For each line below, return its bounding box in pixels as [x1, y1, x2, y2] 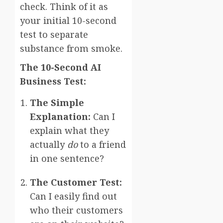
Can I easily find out [30, 190, 117, 202]
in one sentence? [30, 152, 104, 164]
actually [30, 138, 67, 150]
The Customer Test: [30, 176, 122, 188]
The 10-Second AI [20, 61, 101, 73]
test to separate [20, 28, 88, 40]
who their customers [30, 204, 123, 216]
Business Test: [20, 75, 86, 87]
